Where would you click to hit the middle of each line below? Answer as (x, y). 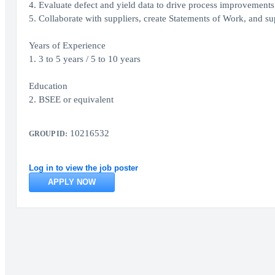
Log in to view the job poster (83, 168)
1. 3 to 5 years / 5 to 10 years (84, 59)
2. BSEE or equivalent (71, 99)
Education (48, 86)
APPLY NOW (72, 182)
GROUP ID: (48, 134)
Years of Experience (67, 45)
